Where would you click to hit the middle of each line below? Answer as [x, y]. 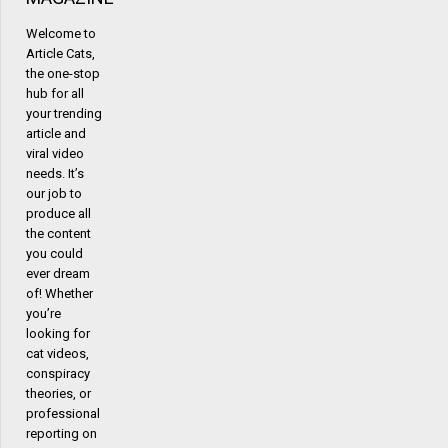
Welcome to [61, 33]
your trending [64, 113]
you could [54, 253]
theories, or [58, 393]
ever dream [58, 273]
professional [63, 413]
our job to [54, 193]
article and [56, 133]
